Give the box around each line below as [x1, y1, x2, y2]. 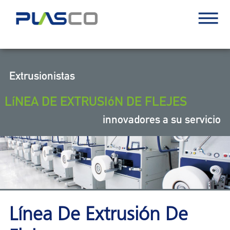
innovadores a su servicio [103, 113, 221, 126]
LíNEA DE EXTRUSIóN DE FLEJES [4, 93, 187, 109]
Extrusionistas [9, 69, 75, 82]
